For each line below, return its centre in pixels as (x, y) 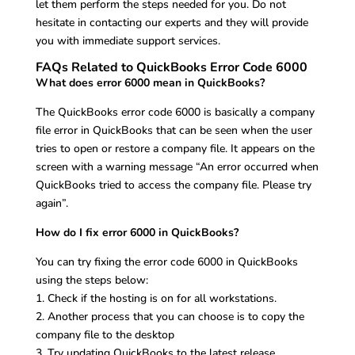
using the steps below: (92, 281)
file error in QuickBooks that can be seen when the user (174, 131)
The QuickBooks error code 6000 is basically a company (175, 113)
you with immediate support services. (128, 41)
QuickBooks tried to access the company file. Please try (173, 185)
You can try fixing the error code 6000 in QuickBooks (166, 262)
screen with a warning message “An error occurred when (177, 167)
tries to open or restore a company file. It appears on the (175, 149)
